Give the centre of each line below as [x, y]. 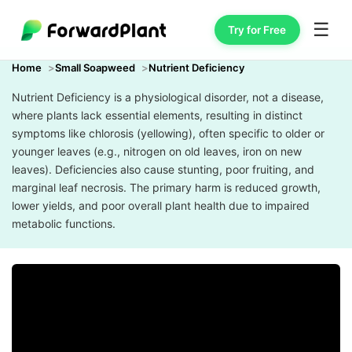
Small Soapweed [95, 68]
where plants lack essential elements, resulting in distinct [157, 115]
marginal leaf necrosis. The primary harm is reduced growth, [166, 187]
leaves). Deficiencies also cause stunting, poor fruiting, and [163, 169]
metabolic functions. [64, 224]
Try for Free [257, 29]
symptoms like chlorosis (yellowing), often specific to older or [168, 133]
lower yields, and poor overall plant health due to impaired [161, 205]
